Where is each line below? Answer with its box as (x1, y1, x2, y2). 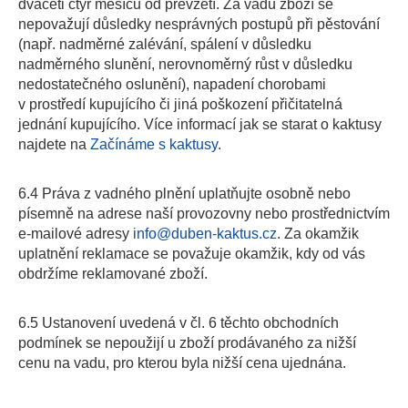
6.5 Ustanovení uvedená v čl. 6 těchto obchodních (18, 315, 339, 331)
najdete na (18, 137, 90, 152)
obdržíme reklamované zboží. (18, 266, 208, 281)
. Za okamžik (277, 226, 359, 241)
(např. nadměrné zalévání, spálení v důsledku (18, 36, 311, 52)
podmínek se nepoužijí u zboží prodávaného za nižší (18, 335, 356, 351)
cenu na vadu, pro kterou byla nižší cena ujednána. (18, 355, 346, 371)
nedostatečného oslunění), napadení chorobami (18, 76, 326, 92)
